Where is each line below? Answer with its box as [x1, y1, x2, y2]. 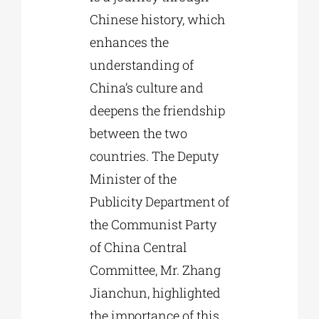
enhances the [89, 33, 169, 51]
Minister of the [89, 169, 177, 187]
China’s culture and [89, 78, 204, 96]
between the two [89, 124, 187, 142]
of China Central [89, 238, 187, 256]
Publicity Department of [89, 192, 229, 210]
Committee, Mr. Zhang [89, 261, 221, 278]
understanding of [89, 56, 194, 73]
